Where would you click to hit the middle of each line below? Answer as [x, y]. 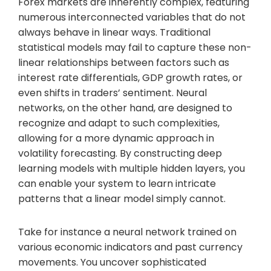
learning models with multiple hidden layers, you [132, 168]
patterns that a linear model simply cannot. [122, 198]
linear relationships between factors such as [124, 62]
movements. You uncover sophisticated [112, 262]
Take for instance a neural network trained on [127, 232]
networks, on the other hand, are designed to [125, 108]
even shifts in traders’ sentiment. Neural [113, 93]
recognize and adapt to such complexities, [119, 123]
